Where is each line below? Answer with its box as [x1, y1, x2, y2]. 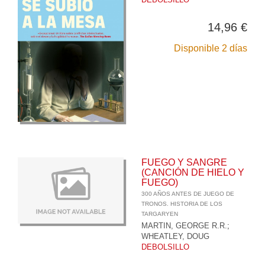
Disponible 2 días [174, 43, 247, 53]
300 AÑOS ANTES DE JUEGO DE [141, 190, 234, 197]
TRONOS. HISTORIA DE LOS [141, 200, 222, 207]
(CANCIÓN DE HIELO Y [141, 167, 244, 177]
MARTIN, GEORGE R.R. [141, 221, 227, 230]
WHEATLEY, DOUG [141, 231, 209, 241]
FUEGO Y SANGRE [141, 157, 227, 167]
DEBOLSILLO [141, 242, 189, 251]
